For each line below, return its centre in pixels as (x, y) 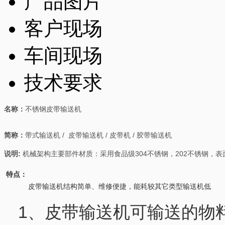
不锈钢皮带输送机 (53, 109)
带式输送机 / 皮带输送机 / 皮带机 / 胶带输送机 (98, 135)
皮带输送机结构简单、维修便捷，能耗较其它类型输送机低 (107, 186)
